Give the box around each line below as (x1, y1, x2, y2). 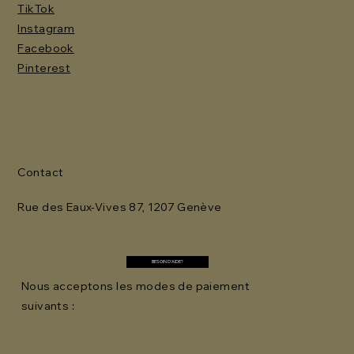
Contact (17, 165, 64, 180)
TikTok (17, 2, 55, 17)
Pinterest (17, 61, 71, 76)
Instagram (17, 21, 75, 36)
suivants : (21, 298, 75, 313)
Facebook (17, 41, 74, 56)
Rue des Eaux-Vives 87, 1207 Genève (17, 200, 222, 215)
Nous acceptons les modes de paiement (21, 278, 250, 293)
